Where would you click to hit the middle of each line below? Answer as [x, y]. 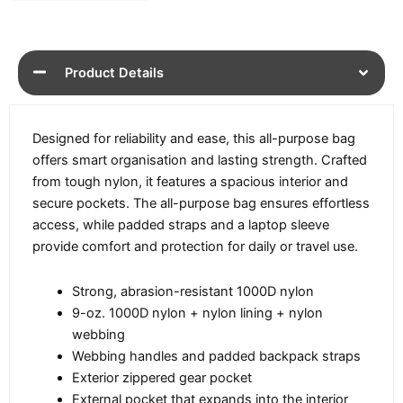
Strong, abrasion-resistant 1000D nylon [193, 291]
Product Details [114, 73]
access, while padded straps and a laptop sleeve [181, 225]
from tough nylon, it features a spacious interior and [190, 182]
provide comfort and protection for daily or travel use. [195, 247]
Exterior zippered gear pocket [161, 377]
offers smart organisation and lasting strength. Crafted [200, 161]
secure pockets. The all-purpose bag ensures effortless [201, 204]
